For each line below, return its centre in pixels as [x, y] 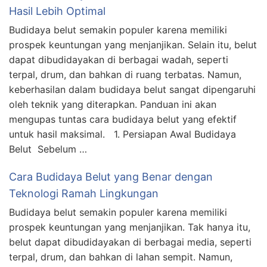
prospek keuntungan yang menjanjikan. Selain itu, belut [133, 45]
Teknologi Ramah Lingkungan [84, 193]
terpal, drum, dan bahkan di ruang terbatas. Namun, [125, 74]
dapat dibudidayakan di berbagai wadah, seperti [119, 60]
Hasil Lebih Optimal [57, 11]
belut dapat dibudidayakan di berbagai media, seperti [130, 242]
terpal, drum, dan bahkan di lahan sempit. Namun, [121, 257]
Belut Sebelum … [48, 149]
